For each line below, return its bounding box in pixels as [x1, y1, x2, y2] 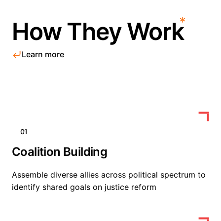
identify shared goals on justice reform [12, 182, 156, 192]
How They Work [12, 17, 184, 46]
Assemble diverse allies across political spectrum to [12, 170, 206, 180]
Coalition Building [12, 145, 108, 159]
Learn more [22, 49, 64, 59]
